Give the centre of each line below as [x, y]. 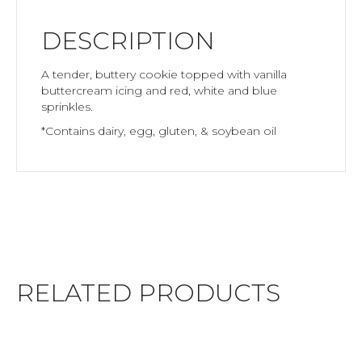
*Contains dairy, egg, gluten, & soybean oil [159, 130]
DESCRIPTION [128, 40]
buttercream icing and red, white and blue [159, 90]
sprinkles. [67, 106]
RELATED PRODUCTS [148, 293]
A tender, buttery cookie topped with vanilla [164, 74]
